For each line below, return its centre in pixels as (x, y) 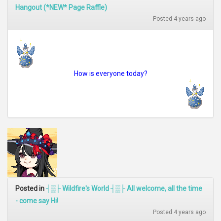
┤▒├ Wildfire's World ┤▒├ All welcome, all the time (124, 188)
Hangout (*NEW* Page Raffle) (61, 7)
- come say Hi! (37, 201)
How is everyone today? (110, 74)
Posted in (31, 188)
